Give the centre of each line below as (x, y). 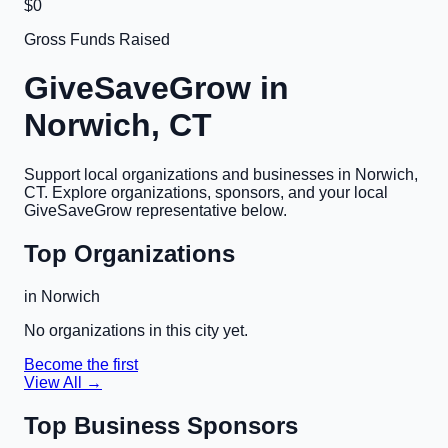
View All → (63, 382)
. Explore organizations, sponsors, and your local (216, 192)
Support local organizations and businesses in (189, 174)
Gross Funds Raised (97, 39)
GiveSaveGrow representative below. (155, 210)
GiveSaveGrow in (156, 88)
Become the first (81, 364)
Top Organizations (129, 253)
